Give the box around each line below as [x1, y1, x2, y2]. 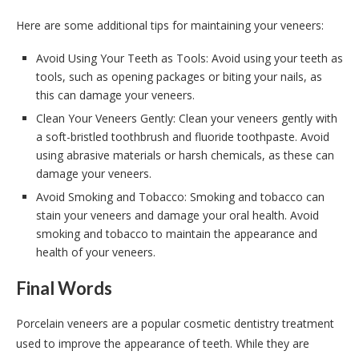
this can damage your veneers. [36, 87, 195, 103]
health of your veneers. [36, 244, 155, 260]
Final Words [16, 276, 115, 299]
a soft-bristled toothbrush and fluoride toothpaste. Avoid [36, 128, 329, 144]
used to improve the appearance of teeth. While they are [16, 335, 309, 351]
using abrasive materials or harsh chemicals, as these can [36, 147, 334, 163]
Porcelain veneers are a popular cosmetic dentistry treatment [16, 315, 334, 331]
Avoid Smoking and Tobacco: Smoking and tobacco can [36, 188, 325, 204]
